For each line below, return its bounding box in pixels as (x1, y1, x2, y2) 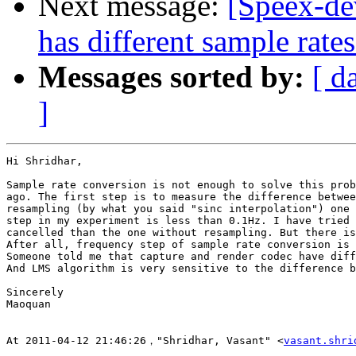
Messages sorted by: (38, 60, 304, 95)
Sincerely (6, 286, 64, 299)
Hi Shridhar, (6, 155, 83, 168)
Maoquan (6, 298, 51, 311)
